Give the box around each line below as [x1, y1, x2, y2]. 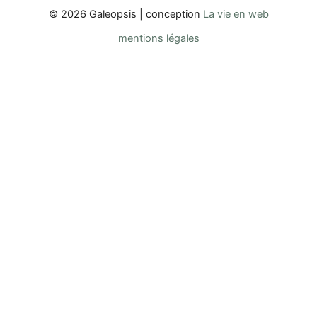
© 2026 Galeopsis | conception [48, 8, 203, 21]
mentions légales [117, 32, 200, 45]
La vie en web [202, 8, 269, 21]
